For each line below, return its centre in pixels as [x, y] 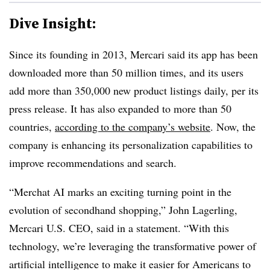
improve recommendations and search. [93, 162]
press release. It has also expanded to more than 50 [120, 108]
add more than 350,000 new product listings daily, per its [134, 90]
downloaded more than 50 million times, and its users [126, 72]
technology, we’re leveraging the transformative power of [133, 246]
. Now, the [233, 126]
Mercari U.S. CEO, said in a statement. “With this [119, 228]
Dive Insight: [53, 23]
